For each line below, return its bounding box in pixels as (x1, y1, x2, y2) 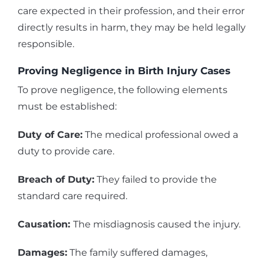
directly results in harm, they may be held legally (18, 21, 246, 33)
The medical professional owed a (82, 129, 238, 141)
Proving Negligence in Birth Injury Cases (18, 64, 230, 77)
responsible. (18, 38, 74, 49)
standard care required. (18, 190, 127, 202)
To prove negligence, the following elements (18, 84, 227, 96)
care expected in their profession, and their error (18, 5, 245, 16)
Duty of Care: (18, 129, 82, 141)
